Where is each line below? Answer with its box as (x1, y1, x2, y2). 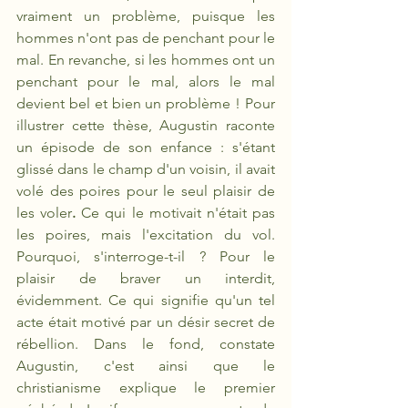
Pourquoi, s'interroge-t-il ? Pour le (16, 248, 275, 265)
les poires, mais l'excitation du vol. (16, 226, 275, 243)
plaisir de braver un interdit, (16, 270, 275, 287)
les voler (16, 204, 73, 221)
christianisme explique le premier (16, 379, 275, 396)
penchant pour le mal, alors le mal (16, 73, 275, 90)
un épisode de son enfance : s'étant (16, 138, 275, 156)
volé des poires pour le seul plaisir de (16, 182, 275, 199)
